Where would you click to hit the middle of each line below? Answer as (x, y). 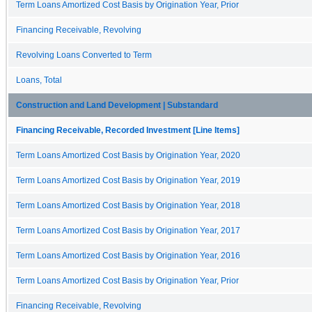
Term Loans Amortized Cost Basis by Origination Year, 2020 (128, 155)
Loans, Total (39, 80)
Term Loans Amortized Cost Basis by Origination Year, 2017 (128, 230)
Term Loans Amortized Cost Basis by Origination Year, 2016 (128, 255)
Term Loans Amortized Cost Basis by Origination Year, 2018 (128, 205)
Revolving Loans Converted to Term (84, 55)
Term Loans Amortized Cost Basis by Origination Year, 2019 (128, 180)
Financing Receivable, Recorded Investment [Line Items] (128, 130)
